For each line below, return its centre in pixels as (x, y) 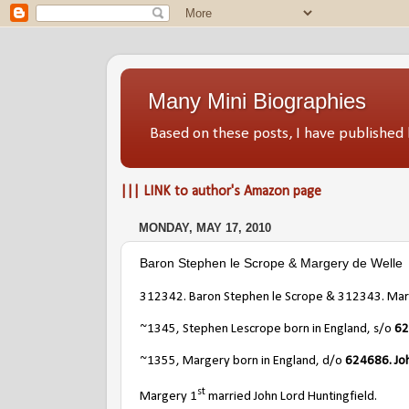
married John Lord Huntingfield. (291, 396)
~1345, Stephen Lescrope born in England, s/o (267, 329)
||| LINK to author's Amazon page (221, 191)
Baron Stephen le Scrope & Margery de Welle (271, 262)
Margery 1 (168, 396)
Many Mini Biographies (257, 101)
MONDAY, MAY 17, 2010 (205, 228)
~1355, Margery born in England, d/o (242, 361)
